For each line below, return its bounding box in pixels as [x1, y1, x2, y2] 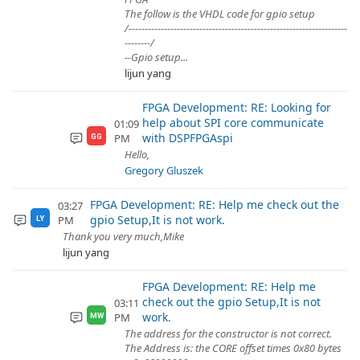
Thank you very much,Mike [63, 229, 184, 243]
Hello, [125, 147, 149, 162]
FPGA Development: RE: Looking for [141, 100, 331, 115]
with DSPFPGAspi [141, 130, 233, 145]
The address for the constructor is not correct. [125, 326, 332, 341]
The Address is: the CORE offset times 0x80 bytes [125, 341, 342, 355]
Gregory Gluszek [125, 163, 203, 178]
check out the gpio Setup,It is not [141, 294, 321, 309]
